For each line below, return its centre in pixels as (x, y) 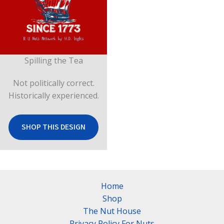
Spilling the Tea (53, 60)
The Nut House (112, 211)
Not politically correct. (53, 83)
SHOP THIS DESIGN (53, 127)
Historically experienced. (53, 95)
